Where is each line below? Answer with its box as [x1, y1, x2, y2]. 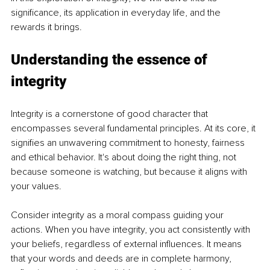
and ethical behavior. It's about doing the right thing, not [11, 151, 239, 164]
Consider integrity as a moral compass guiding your [11, 209, 226, 222]
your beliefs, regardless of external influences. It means [11, 238, 244, 251]
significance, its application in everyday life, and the [11, 7, 223, 19]
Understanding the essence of [11, 51, 211, 69]
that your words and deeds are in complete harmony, [11, 253, 234, 265]
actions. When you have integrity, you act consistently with [11, 224, 253, 236]
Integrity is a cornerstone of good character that [11, 108, 210, 121]
